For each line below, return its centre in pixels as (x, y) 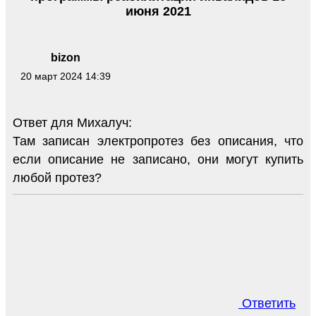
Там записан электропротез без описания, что (158, 141)
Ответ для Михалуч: (72, 123)
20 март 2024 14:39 (66, 77)
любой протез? (57, 178)
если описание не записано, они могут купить (158, 160)
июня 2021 (158, 12)
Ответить (267, 304)
